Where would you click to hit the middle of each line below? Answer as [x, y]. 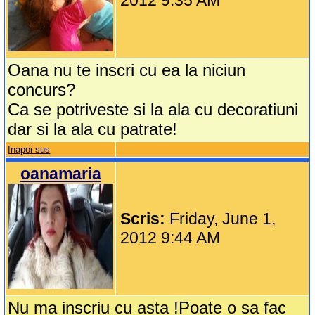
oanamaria [60, 174]
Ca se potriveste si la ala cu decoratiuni [153, 110]
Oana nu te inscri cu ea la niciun [127, 70]
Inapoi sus [29, 150]
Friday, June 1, [223, 219]
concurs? [42, 90]
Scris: [145, 219]
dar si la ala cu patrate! [93, 129]
